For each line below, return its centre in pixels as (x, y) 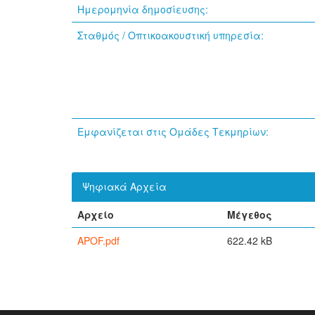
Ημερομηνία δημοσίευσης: (144, 9)
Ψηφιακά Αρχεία (124, 186)
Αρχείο (96, 214)
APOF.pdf (98, 240)
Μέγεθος (250, 214)
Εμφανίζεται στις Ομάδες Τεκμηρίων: (173, 131)
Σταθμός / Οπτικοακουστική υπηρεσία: (172, 35)
